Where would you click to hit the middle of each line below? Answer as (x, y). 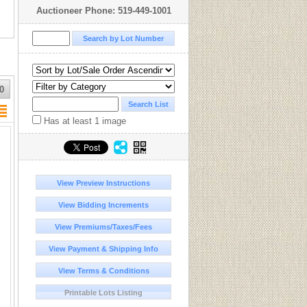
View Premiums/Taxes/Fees (103, 227)
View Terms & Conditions (103, 271)
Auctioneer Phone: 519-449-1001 (103, 11)
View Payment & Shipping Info (103, 249)
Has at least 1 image (84, 121)
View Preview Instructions (103, 183)
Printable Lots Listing (103, 293)
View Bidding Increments (103, 205)
